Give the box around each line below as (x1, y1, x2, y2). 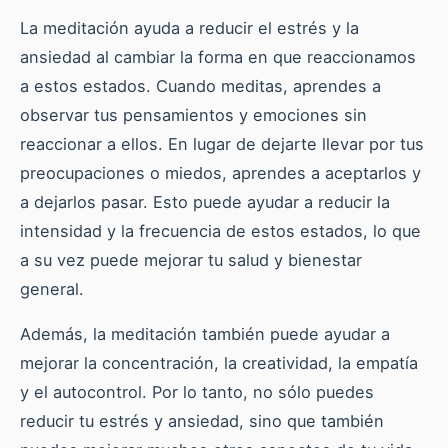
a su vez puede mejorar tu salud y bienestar (20, 249, 362, 270)
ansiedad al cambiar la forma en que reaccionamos (20, 46, 416, 67)
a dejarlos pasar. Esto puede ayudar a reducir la (20, 191, 390, 212)
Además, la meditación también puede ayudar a (20, 323, 390, 344)
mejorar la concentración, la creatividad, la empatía (20, 352, 418, 373)
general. (20, 278, 84, 299)
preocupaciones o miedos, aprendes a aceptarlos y (20, 162, 421, 183)
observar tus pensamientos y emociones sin (20, 104, 367, 125)
